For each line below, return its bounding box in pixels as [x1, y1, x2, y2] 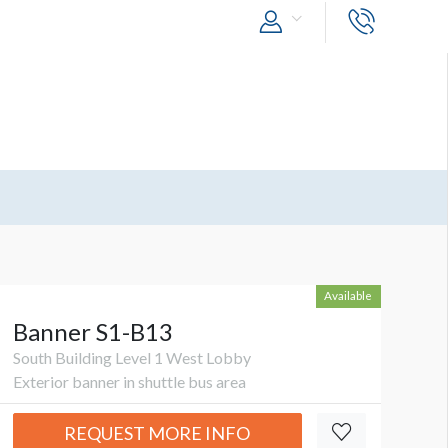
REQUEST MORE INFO [64, 422, 251, 445]
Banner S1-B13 [12, 317, 173, 347]
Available [324, 288, 373, 303]
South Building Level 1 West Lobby [12, 348, 251, 368]
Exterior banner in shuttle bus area [12, 372, 246, 392]
